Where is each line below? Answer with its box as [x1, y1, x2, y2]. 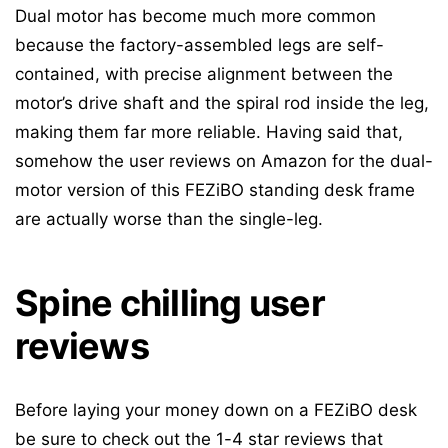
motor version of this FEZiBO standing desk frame [15, 180, 415, 200]
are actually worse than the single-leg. [15, 209, 323, 229]
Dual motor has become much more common [15, 6, 376, 26]
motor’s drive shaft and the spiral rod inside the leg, [15, 93, 429, 113]
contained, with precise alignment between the [15, 64, 393, 84]
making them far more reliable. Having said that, [15, 122, 403, 142]
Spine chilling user [15, 281, 325, 325]
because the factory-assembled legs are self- [15, 35, 384, 55]
